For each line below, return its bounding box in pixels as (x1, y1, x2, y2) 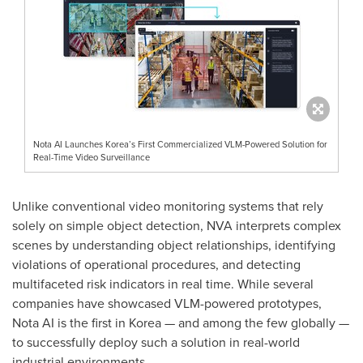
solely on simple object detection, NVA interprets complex (12, 216, 341, 235)
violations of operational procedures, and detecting (12, 254, 301, 274)
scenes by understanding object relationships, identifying (12, 235, 335, 254)
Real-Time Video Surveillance (33, 150, 150, 164)
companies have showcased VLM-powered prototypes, (12, 293, 322, 313)
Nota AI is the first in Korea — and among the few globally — (12, 313, 349, 332)
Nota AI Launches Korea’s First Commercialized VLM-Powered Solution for (33, 137, 327, 151)
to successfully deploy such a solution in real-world (12, 332, 300, 352)
